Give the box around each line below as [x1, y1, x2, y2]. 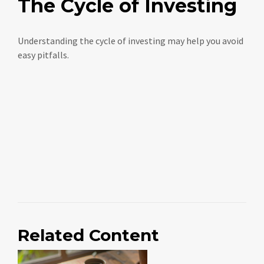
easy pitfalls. [18, 48, 69, 61]
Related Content [18, 225, 159, 245]
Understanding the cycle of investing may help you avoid [18, 34, 243, 47]
